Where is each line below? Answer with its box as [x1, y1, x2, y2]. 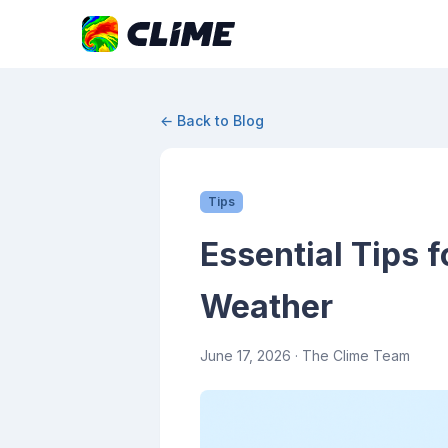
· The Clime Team [291, 347, 410, 364]
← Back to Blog [160, 112, 264, 129]
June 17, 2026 [200, 347, 291, 364]
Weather [200, 287, 333, 326]
